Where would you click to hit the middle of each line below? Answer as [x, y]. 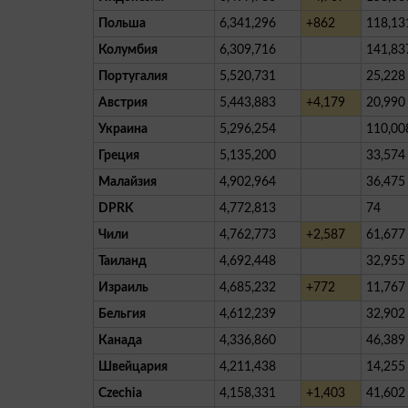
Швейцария [133, 367]
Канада [120, 340]
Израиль [123, 287]
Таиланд [122, 261]
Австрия [123, 102]
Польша [122, 23]
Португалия [133, 76]
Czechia [120, 393]
